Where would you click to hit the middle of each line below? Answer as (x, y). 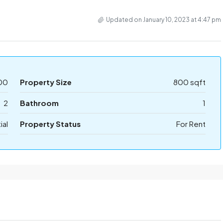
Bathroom (39, 103)
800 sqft (189, 82)
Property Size (46, 82)
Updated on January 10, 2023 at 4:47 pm (164, 20)
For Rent (191, 124)
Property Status (50, 124)
